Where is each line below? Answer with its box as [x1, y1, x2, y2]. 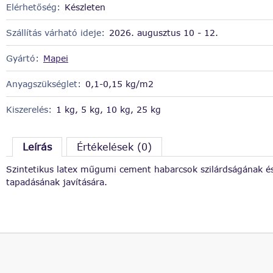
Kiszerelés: [5, 104, 52, 115]
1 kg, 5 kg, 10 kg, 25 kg [55, 104, 161, 115]
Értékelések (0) [77, 141, 152, 153]
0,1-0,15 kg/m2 [85, 79, 154, 90]
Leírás [22, 141, 52, 153]
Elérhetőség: [5, 1, 60, 12]
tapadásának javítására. [5, 177, 107, 188]
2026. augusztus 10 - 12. [108, 27, 218, 38]
